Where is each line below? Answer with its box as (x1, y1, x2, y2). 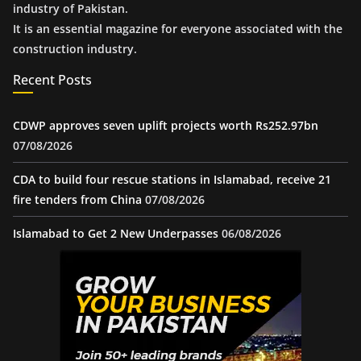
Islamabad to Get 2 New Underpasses (13, 226, 218, 241)
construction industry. (13, 41, 137, 56)
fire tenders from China (13, 192, 142, 207)
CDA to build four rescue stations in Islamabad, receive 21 (13, 172, 331, 187)
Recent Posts (13, 71, 92, 89)
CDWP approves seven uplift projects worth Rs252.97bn (13, 118, 318, 133)
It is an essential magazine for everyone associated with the (13, 21, 342, 36)
